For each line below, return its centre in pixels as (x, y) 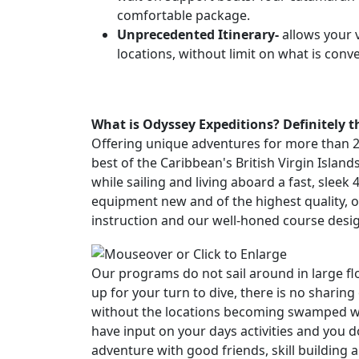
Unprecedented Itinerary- (198, 35)
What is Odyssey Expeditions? (186, 125)
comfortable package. (184, 16)
